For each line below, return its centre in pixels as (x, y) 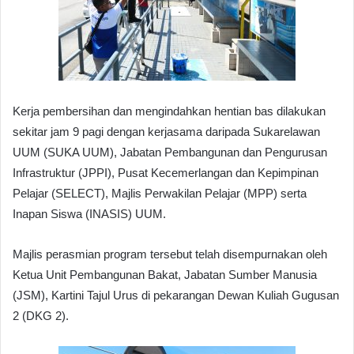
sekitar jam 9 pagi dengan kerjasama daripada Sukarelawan (166, 131)
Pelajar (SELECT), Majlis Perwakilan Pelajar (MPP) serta (160, 193)
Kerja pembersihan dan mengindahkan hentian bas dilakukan (169, 111)
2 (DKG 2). (41, 315)
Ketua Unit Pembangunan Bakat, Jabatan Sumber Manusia (165, 274)
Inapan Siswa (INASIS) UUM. (89, 213)
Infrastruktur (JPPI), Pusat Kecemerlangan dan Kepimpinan (166, 172)
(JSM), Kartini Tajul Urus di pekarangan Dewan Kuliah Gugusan (176, 295)
